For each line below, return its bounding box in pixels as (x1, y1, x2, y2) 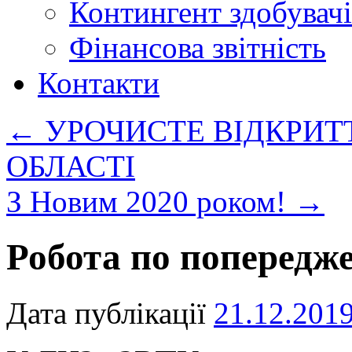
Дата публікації (6, 295, 206, 330)
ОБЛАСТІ (6, 149, 135, 183)
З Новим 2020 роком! (6, 185, 294, 218)
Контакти (38, 66, 159, 100)
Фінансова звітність (69, 31, 326, 64)
